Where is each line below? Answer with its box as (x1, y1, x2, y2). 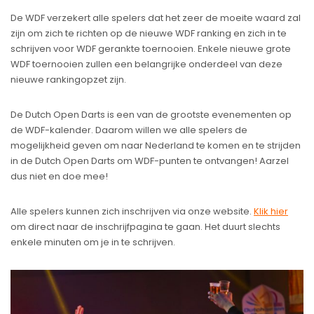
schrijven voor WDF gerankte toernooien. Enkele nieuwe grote (11, 42, 291, 56)
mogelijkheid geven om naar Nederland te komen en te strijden (11, 139, 301, 153)
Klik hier (254, 205, 288, 219)
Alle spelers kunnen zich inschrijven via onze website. (11, 205, 254, 219)
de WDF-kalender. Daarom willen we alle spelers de (11, 123, 247, 137)
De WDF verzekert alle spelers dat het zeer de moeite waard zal (11, 11, 301, 25)
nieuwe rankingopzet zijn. (11, 73, 126, 87)
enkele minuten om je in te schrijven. (11, 235, 175, 250)
